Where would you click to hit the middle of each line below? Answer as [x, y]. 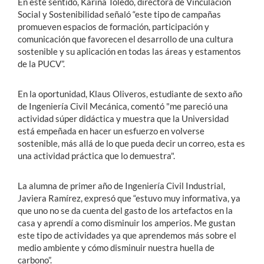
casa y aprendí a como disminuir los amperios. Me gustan [126, 223]
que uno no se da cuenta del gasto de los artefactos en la [125, 211]
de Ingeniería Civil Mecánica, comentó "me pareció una [123, 106]
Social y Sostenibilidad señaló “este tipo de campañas [119, 14]
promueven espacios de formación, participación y [113, 27]
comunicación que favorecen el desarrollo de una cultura [126, 39]
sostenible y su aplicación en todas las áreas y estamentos [129, 52]
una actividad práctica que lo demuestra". [96, 156]
